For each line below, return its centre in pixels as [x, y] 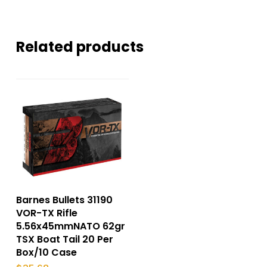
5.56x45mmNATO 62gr [70, 226]
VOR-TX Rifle [46, 213]
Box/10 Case [46, 253]
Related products [80, 47]
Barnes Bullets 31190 [64, 200]
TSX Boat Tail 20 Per [64, 240]
